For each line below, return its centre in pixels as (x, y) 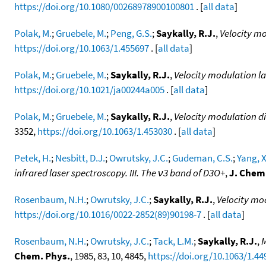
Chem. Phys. (42, 256)
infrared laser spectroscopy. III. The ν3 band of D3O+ (120, 172)
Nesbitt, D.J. (80, 158)
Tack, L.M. (173, 241)
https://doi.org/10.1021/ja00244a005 (89, 89)
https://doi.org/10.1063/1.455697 (82, 48)
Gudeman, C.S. (202, 158)
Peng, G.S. (131, 33)
